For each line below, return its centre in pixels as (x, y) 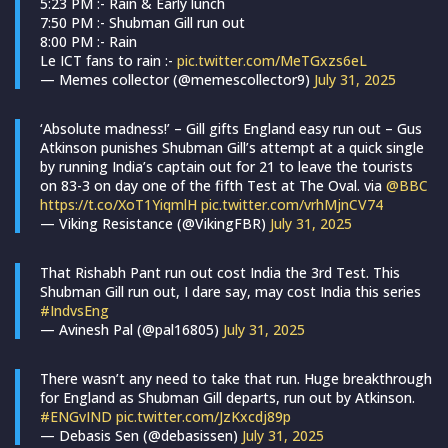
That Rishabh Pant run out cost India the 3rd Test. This (220, 272)
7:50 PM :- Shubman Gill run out (142, 22)
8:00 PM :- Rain (88, 41)
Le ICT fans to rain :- (108, 60)
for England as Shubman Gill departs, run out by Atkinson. (227, 397)
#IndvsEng (74, 310)
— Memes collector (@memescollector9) (177, 79)
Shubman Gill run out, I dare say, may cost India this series (230, 291)
